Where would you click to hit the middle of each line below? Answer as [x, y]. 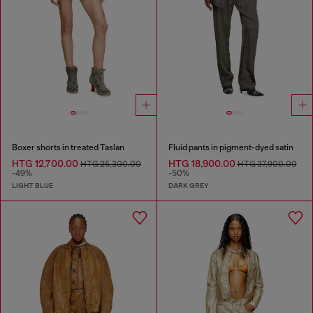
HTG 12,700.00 [46, 164]
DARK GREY [188, 185]
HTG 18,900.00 [203, 164]
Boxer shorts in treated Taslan [68, 148]
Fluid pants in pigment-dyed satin [231, 148]
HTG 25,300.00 [111, 165]
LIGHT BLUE [32, 185]
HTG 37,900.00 [267, 165]
